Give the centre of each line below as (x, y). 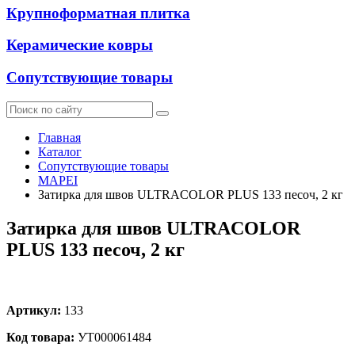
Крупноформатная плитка (98, 13)
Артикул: (34, 310)
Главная (59, 137)
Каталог (60, 151)
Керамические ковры (80, 45)
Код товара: (40, 337)
